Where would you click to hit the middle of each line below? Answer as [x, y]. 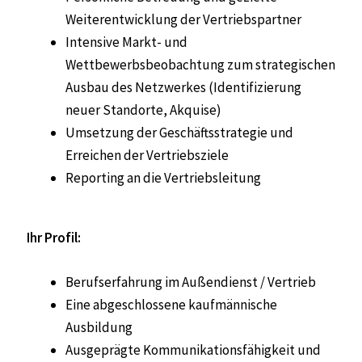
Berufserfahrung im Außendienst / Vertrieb [191, 282]
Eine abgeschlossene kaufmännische [171, 305]
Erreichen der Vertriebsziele [147, 156]
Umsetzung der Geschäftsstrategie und [179, 133]
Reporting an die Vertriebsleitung [163, 178]
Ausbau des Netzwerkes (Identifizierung [183, 88]
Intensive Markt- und [126, 42]
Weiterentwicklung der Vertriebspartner [183, 20]
